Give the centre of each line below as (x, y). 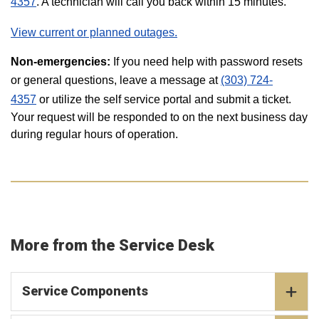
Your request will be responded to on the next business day (159, 117)
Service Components (85, 291)
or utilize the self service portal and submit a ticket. (164, 99)
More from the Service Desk (114, 245)
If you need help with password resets (206, 62)
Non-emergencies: (61, 62)
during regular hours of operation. (96, 134)
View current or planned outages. (94, 32)
